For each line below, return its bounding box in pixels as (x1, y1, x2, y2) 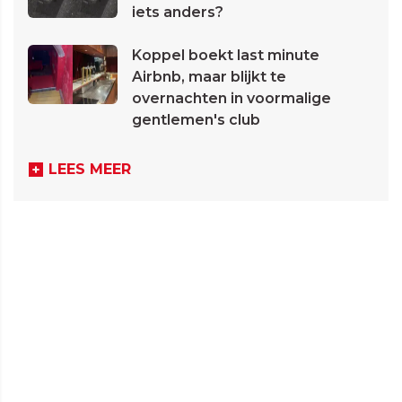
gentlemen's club (132, 111, 260, 129)
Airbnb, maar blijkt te (132, 68, 286, 86)
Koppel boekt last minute (132, 47, 319, 65)
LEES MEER (48, 161, 131, 179)
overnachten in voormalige (132, 90, 331, 108)
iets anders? (132, 4, 223, 22)
